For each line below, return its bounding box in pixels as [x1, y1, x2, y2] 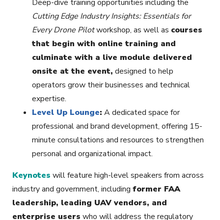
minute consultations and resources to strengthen [32, 135, 204, 146]
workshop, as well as [94, 25, 171, 36]
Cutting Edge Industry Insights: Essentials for [32, 11, 191, 22]
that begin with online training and [32, 38, 176, 50]
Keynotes [12, 170, 51, 181]
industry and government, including [12, 184, 133, 195]
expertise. [32, 93, 66, 105]
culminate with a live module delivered [32, 52, 192, 63]
